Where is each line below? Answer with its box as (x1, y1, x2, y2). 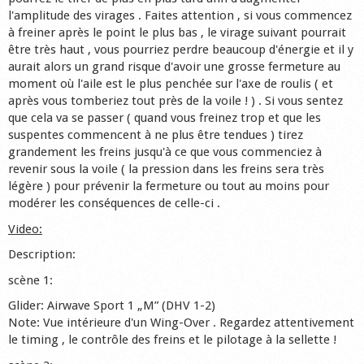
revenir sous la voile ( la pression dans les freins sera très (8, 162, 324, 176)
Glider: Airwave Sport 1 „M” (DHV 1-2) (8, 298, 215, 313)
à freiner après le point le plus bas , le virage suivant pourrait (8, 25, 346, 40)
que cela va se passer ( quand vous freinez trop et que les (8, 110, 321, 125)
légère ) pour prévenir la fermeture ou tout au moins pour (8, 179, 329, 193)
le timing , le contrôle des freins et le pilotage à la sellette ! (8, 332, 336, 347)
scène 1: (8, 272, 53, 288)
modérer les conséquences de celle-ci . (8, 196, 220, 210)
